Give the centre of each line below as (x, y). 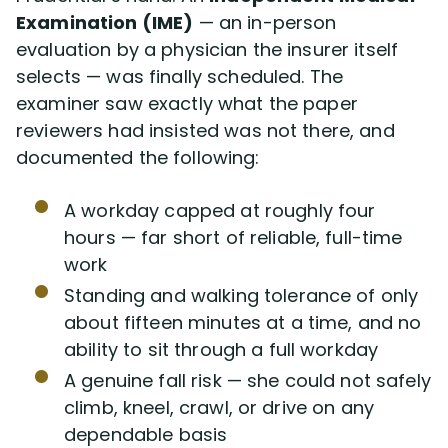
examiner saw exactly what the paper (187, 103)
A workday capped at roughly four (220, 210)
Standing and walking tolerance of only (241, 295)
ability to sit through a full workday (221, 349)
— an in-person (265, 22)
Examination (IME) (105, 22)
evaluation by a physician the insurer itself (207, 49)
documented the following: (138, 157)
